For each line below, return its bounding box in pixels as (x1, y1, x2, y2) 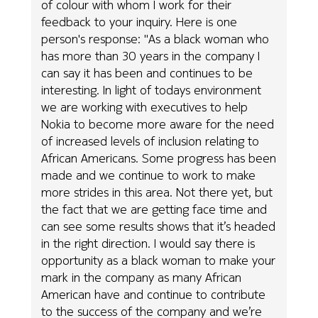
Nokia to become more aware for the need (41, 114, 275, 133)
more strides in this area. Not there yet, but (41, 182, 273, 201)
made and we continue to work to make (41, 165, 256, 184)
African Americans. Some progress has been (41, 148, 277, 167)
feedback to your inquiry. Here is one (41, 12, 238, 31)
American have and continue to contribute (41, 285, 266, 303)
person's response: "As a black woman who (41, 29, 270, 48)
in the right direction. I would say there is (41, 234, 256, 252)
